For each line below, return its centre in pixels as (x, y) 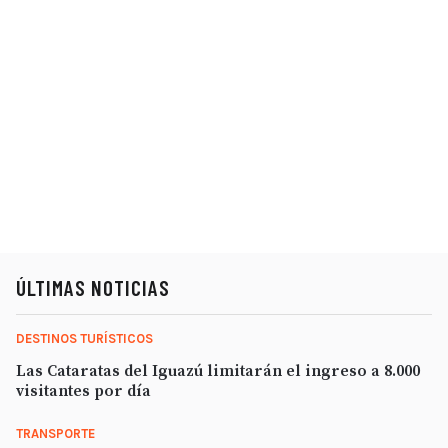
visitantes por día (83, 391)
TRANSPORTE (55, 433)
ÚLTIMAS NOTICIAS (93, 287)
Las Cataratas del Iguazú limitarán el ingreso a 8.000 (218, 371)
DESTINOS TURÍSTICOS (84, 338)
